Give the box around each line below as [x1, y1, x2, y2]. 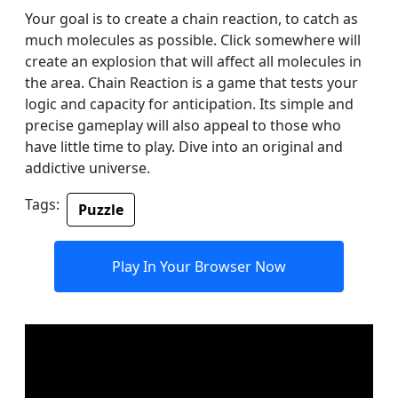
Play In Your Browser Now [112, 257, 286, 277]
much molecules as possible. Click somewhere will [25, 30, 361, 51]
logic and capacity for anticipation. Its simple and [25, 94, 354, 115]
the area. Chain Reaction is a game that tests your [25, 73, 358, 93]
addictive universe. [25, 158, 150, 179]
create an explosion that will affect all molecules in [25, 52, 362, 72]
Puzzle [78, 200, 123, 220]
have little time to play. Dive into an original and [25, 137, 343, 157]
